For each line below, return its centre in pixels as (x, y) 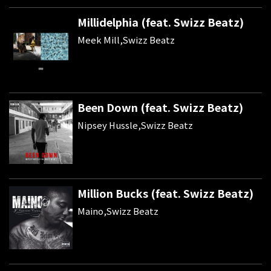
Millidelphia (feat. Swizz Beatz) (160, 21)
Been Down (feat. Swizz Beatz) (160, 107)
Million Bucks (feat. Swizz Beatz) (165, 193)
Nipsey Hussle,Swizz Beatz (135, 125)
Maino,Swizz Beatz (118, 211)
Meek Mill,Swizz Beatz (126, 39)
